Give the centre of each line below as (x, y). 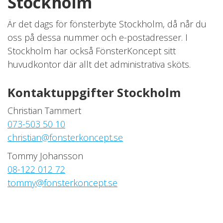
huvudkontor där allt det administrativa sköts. (99, 64)
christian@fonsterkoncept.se (65, 137)
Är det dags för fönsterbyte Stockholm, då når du (107, 24)
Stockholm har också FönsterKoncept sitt (92, 51)
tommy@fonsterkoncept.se (62, 183)
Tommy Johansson (45, 156)
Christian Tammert (44, 111)
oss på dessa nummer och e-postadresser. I (98, 37)
